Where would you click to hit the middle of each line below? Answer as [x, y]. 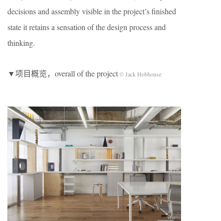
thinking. [21, 43]
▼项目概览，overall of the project [63, 73]
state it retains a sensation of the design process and [87, 27]
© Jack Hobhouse [140, 74]
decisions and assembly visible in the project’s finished [92, 11]
